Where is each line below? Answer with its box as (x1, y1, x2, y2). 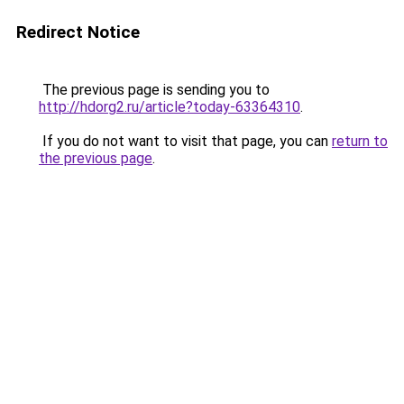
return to (332, 133, 388, 150)
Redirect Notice (16, 22, 140, 42)
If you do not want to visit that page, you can (39, 133, 332, 150)
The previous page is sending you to (39, 81, 270, 98)
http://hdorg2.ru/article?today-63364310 (39, 98, 300, 115)
